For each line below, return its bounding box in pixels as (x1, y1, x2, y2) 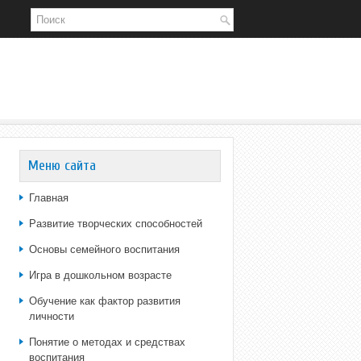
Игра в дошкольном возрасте (29, 269, 172, 281)
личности (29, 310, 74, 322)
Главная (29, 192, 68, 204)
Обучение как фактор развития (29, 295, 180, 307)
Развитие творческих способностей (29, 218, 202, 230)
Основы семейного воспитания (29, 243, 180, 255)
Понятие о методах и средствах (29, 336, 185, 348)
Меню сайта (28, 157, 96, 174)
